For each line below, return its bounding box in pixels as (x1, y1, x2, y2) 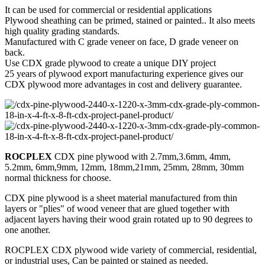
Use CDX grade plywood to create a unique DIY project (5, 57, 216, 68)
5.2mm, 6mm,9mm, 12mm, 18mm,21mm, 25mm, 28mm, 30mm (5, 161, 244, 172)
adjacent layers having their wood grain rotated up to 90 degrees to (5, 214, 253, 224)
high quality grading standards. (5, 25, 119, 36)
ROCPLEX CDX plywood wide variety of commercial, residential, (5, 244, 257, 255)
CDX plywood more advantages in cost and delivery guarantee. (5, 79, 242, 89)
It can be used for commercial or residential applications (5, 4, 212, 15)
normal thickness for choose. (5, 172, 111, 183)
